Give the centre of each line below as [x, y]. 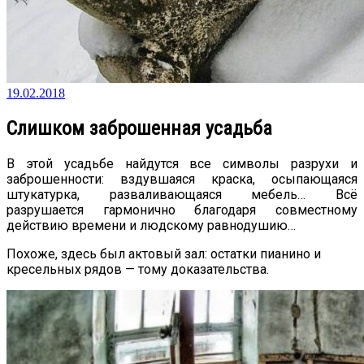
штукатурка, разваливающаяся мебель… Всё [182, 194]
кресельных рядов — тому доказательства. [138, 269]
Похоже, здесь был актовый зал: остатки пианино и [164, 253]
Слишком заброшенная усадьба [139, 128]
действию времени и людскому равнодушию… [151, 225]
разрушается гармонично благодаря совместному [182, 210]
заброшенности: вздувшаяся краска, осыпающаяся [182, 179]
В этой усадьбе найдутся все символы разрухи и [182, 163]
